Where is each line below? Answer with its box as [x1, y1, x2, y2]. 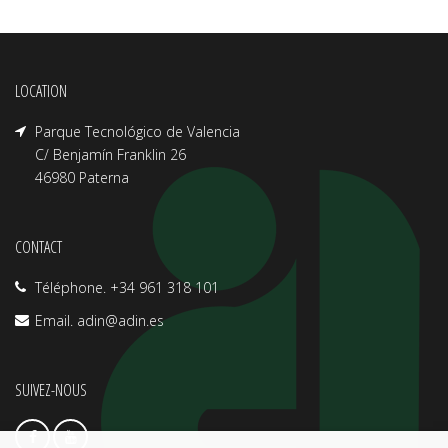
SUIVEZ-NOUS [15, 379, 87, 401]
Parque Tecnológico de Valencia [35, 122, 240, 141]
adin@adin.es [77, 311, 164, 330]
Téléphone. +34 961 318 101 [35, 278, 219, 297]
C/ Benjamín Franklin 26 [35, 145, 186, 164]
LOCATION [15, 80, 67, 102]
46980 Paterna [35, 168, 129, 187]
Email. [35, 311, 77, 330]
